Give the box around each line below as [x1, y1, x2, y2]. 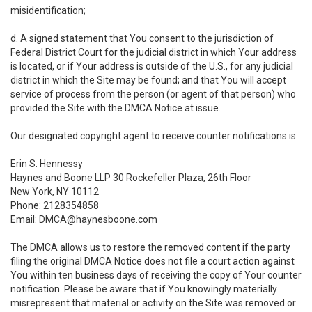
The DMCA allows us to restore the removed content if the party [10, 242, 290, 253]
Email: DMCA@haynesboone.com [10, 214, 157, 225]
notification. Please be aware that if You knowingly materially [10, 283, 277, 295]
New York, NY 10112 [10, 186, 99, 197]
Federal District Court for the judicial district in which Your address [10, 47, 297, 58]
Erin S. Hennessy [10, 158, 83, 169]
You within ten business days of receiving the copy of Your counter [10, 270, 302, 281]
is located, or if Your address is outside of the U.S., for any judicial [10, 61, 293, 72]
